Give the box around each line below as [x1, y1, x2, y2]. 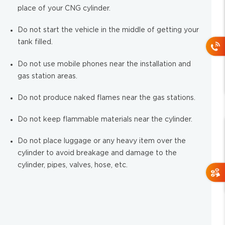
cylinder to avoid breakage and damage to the [18, 150, 177, 157]
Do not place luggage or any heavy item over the [18, 138, 186, 145]
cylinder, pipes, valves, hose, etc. [18, 162, 128, 169]
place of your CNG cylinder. [18, 5, 111, 13]
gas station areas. [18, 72, 78, 80]
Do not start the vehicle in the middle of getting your [18, 27, 199, 34]
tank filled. [18, 39, 53, 46]
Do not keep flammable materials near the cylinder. [18, 116, 193, 123]
